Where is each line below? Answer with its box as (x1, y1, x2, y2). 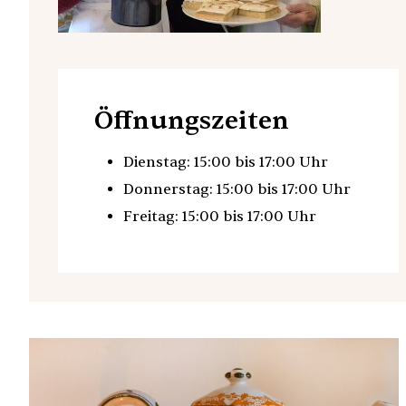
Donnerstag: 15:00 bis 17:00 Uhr (123, 179, 351, 198)
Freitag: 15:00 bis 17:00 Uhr (123, 207, 316, 226)
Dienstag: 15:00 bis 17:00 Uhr (123, 152, 328, 171)
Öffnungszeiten (94, 103, 289, 137)
